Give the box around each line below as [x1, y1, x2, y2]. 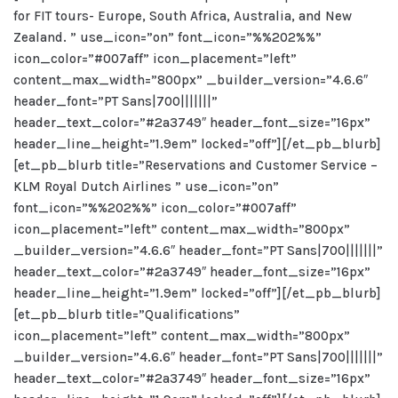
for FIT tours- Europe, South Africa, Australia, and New [13, 8, 352, 24]
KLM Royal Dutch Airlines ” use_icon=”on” [13, 179, 279, 195]
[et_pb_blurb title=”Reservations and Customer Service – [13, 157, 378, 173]
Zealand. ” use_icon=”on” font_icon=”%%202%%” [13, 29, 322, 45]
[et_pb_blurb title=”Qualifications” [13, 306, 240, 322]
